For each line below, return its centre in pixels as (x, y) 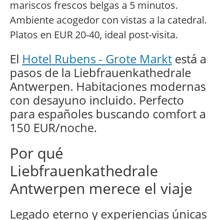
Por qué (37, 153)
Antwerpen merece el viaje (101, 189)
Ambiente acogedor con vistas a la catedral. (108, 20)
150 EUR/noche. (53, 128)
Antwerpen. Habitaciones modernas (108, 86)
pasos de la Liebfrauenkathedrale (100, 73)
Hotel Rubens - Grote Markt (97, 59)
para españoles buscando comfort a (108, 114)
